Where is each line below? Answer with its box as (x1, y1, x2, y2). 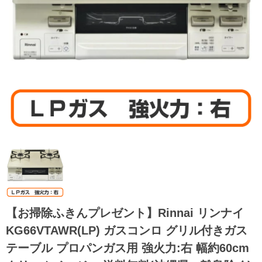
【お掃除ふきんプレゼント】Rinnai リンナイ (6, 206, 244, 219)
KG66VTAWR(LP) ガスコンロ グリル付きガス (6, 223, 247, 237)
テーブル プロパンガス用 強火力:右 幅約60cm (6, 241, 249, 254)
